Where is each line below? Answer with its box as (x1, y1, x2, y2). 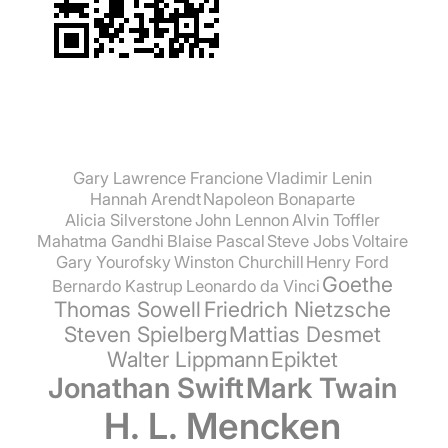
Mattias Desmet (229, 320, 382, 347)
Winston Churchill (173, 251, 304, 272)
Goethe (322, 270, 394, 297)
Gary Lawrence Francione (73, 167, 264, 188)
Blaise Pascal (166, 230, 265, 251)
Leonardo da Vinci (185, 275, 320, 296)
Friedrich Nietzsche (203, 295, 391, 322)
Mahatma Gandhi (36, 230, 164, 251)
